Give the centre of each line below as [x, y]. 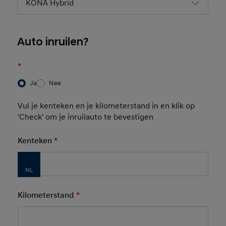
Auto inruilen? [53, 42]
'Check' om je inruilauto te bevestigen [85, 117]
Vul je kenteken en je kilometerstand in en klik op [106, 106]
